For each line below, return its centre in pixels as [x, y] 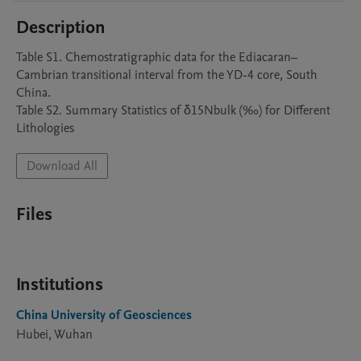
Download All [62, 166]
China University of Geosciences [104, 315]
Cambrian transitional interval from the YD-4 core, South [167, 75]
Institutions [60, 284]
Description [61, 27]
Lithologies [45, 128]
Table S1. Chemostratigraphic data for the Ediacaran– [157, 57]
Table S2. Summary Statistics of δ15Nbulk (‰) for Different [173, 110]
